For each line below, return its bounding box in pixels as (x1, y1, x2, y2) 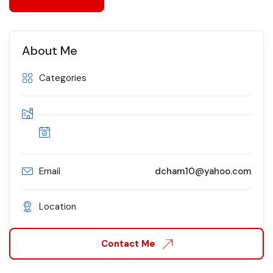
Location (39, 200, 76, 213)
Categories (39, 72, 87, 85)
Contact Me (101, 237, 158, 250)
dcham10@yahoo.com (155, 165, 251, 178)
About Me (22, 43, 77, 59)
